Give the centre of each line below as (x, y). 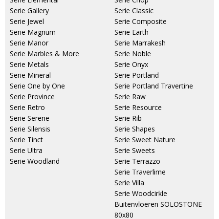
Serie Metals (29, 65)
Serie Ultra (26, 151)
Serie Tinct (26, 140)
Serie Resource (138, 108)
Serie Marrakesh (140, 43)
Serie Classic (134, 11)
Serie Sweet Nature (145, 140)
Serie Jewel (27, 22)
